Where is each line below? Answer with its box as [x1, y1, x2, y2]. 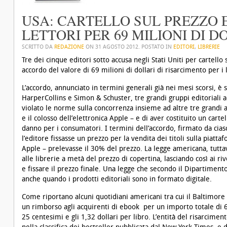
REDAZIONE [54, 44, 84, 50]
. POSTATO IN [138, 44, 173, 50]
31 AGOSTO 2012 [95, 44, 138, 50]
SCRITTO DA [22, 44, 54, 50]
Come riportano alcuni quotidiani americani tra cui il [22, 193, 193, 201]
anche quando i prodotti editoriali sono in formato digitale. [22, 175, 212, 183]
